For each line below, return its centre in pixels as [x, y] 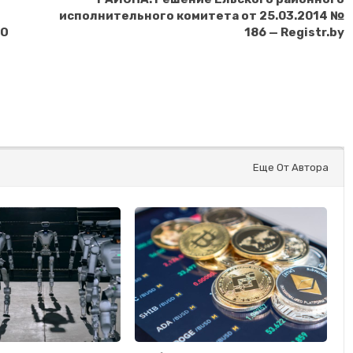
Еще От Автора [290, 167]
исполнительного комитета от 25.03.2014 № [201, 15]
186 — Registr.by [294, 32]
